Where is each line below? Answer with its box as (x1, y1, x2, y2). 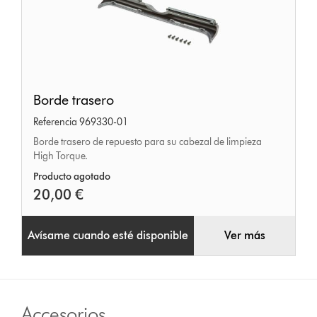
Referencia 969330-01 (33, 116, 129, 129)
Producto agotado (33, 171, 111, 183)
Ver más (224, 229, 265, 243)
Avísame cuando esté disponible (28, 229, 189, 243)
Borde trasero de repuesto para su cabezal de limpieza (33, 136, 263, 149)
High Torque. (33, 150, 88, 163)
